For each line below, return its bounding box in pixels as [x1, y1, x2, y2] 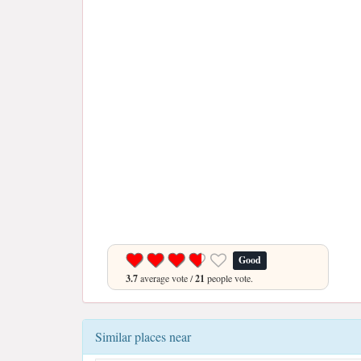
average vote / [138, 272, 195, 284]
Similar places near [95, 328, 191, 345]
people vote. [205, 272, 253, 284]
